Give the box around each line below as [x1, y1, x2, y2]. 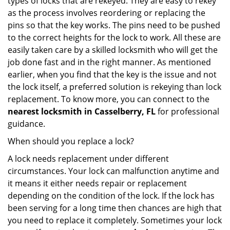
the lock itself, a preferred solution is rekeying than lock [8, 81, 221, 92]
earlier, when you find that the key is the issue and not [8, 69, 217, 80]
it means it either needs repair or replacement [8, 178, 187, 189]
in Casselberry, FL [84, 106, 156, 117]
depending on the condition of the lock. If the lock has [8, 190, 215, 201]
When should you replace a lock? [8, 136, 134, 147]
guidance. [8, 118, 45, 129]
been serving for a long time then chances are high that [8, 202, 222, 214]
